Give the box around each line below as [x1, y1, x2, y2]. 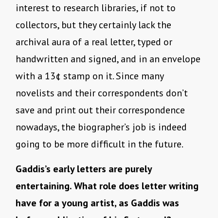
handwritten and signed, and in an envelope [16, 53, 200, 66]
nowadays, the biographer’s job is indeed [16, 121, 187, 134]
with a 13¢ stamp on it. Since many [16, 70, 163, 83]
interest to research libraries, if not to [16, 1, 176, 15]
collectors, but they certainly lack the [16, 18, 171, 32]
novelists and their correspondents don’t [16, 87, 188, 100]
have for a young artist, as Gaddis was [16, 197, 179, 210]
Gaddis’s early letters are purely [16, 163, 152, 176]
